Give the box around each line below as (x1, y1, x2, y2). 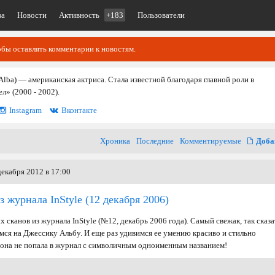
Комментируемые (180, 136, 241, 145)
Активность (59, 10, 101, 20)
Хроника (100, 136, 130, 145)
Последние (136, 136, 174, 145)
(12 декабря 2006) (82, 193, 169, 206)
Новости (17, 10, 47, 20)
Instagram (9, 106, 42, 115)
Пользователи (137, 10, 185, 20)
